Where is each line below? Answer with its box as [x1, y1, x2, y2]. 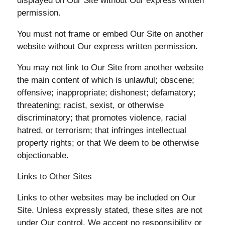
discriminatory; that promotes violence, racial [17, 113, 186, 123]
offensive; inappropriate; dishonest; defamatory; [17, 88, 196, 97]
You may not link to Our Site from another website [17, 63, 203, 72]
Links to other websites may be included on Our [17, 193, 196, 202]
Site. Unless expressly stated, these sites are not [17, 205, 202, 215]
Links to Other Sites [17, 172, 92, 181]
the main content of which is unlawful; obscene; [17, 75, 194, 85]
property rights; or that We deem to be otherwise [17, 138, 199, 148]
